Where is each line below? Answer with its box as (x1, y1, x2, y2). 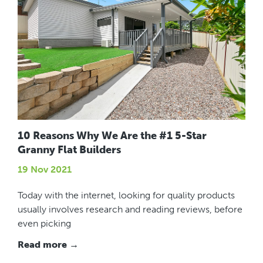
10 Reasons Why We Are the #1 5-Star (18, 129, 207, 143)
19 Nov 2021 (18, 164, 72, 176)
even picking (18, 218, 71, 230)
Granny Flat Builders (18, 143, 121, 157)
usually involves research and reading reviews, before (18, 204, 242, 215)
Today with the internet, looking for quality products (18, 190, 235, 201)
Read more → (18, 239, 79, 251)
